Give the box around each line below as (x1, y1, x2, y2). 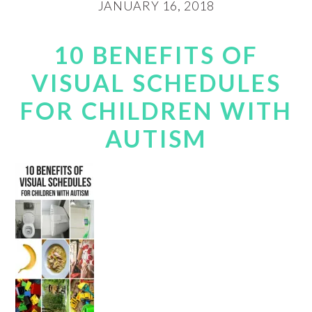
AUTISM (105, 124, 207, 153)
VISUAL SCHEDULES (31, 68, 281, 97)
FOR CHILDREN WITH (19, 96, 292, 125)
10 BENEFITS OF (54, 40, 258, 69)
